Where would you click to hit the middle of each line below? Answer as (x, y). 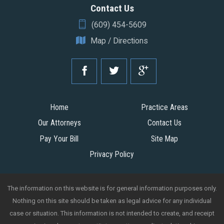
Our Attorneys (59, 123)
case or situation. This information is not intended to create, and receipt (112, 213)
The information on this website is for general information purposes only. (112, 188)
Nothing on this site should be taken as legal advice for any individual (112, 201)
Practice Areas (164, 107)
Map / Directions (119, 40)
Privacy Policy (112, 154)
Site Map (165, 138)
